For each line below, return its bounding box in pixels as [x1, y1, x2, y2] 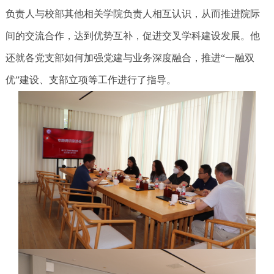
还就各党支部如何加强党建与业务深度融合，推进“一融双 [5, 53, 254, 64]
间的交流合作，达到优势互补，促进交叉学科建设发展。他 [5, 31, 260, 42]
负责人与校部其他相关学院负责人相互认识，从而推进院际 [5, 9, 260, 20]
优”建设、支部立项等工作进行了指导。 [5, 75, 176, 86]
